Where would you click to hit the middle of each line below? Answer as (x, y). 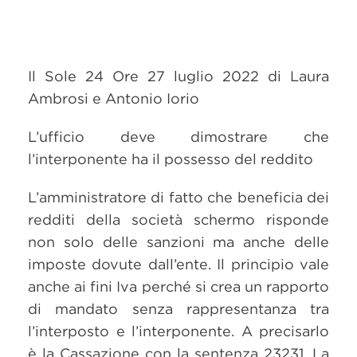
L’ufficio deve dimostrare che (178, 137)
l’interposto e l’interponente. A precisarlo (178, 331)
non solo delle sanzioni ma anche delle (178, 242)
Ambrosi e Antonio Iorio (114, 98)
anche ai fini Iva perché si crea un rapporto (178, 286)
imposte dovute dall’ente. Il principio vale (178, 264)
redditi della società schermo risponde (178, 220)
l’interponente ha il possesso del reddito (171, 159)
